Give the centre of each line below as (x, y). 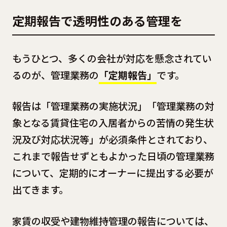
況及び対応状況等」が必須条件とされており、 (112, 140)
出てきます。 (40, 190)
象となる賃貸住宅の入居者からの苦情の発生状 (113, 123)
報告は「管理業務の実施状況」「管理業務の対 (113, 106)
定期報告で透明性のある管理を (97, 21)
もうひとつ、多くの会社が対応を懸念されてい (112, 58)
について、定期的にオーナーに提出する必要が (112, 173)
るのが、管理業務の (55, 75)
